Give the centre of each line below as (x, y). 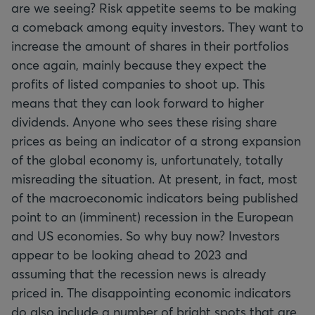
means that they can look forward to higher (137, 103)
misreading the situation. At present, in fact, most (154, 179)
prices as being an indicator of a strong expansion (156, 141)
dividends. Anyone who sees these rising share (144, 122)
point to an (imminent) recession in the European (152, 217)
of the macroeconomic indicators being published (155, 198)
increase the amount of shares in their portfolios (150, 46)
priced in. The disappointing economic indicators (151, 292)
